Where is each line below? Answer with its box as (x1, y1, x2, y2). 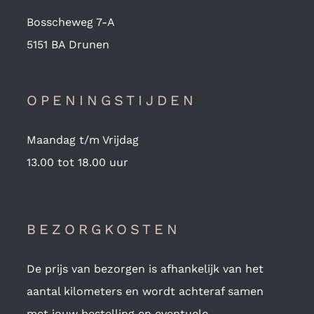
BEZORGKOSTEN (26, 220, 181, 238)
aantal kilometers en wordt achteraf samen (26, 284, 264, 298)
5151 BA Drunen (26, 37, 109, 51)
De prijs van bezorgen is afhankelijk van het (26, 261, 264, 275)
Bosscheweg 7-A (26, 15, 115, 29)
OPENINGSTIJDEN (26, 91, 197, 109)
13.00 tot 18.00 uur (26, 155, 128, 169)
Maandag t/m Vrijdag (26, 132, 139, 146)
